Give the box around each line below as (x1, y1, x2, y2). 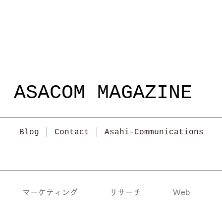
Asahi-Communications (104, 128, 204, 137)
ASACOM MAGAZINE (13, 82, 192, 104)
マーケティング (22, 188, 78, 196)
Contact (54, 128, 89, 137)
